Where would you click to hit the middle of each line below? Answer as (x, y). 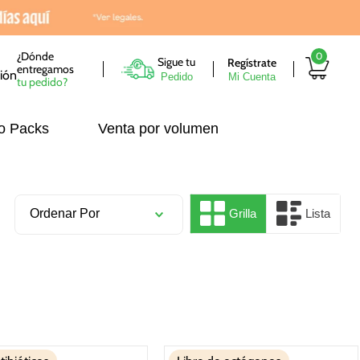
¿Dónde (35, 56)
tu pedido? (42, 82)
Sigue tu (176, 61)
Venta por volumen (158, 128)
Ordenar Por (65, 213)
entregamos (45, 69)
